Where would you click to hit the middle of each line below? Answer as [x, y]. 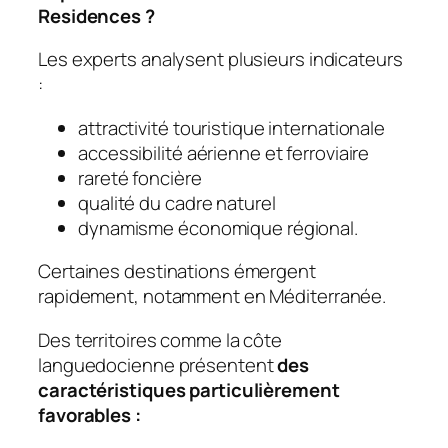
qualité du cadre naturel [177, 202]
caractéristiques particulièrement [189, 389]
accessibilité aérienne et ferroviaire [224, 152]
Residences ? [96, 15]
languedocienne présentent [158, 364]
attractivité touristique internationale [232, 127]
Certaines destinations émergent [177, 271]
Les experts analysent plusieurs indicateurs [220, 59]
